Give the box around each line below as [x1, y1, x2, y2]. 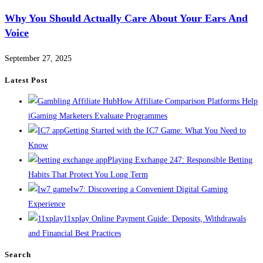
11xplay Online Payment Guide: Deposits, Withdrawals [63, 214, 246, 223]
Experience [28, 200, 65, 208]
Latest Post [5, 75, 48, 85]
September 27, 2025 [5, 54, 72, 63]
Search [5, 250, 31, 259]
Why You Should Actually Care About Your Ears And [5, 12, 248, 25]
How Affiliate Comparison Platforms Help [117, 97, 258, 106]
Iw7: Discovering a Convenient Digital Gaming [70, 185, 228, 194]
